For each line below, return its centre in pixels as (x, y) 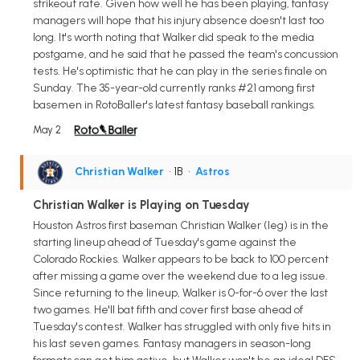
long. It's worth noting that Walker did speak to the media (174, 37)
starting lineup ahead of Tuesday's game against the (165, 243)
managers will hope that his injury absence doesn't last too (178, 20)
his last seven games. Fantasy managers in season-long (172, 344)
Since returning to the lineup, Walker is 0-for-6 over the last (180, 293)
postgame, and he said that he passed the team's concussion (186, 54)
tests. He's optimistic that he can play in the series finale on (180, 71)
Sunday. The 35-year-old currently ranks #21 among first (174, 88)
